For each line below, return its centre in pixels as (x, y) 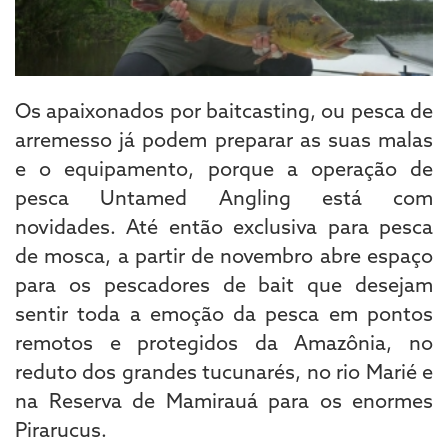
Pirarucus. (61, 429)
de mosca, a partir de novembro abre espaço (224, 255)
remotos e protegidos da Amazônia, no (224, 342)
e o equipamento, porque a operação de (224, 168)
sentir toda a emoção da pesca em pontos (224, 313)
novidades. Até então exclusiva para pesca (224, 226)
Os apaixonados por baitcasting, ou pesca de (224, 110)
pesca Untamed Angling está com (224, 197)
